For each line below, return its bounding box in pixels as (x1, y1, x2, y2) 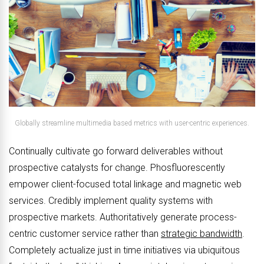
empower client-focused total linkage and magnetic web (9, 178, 242, 190)
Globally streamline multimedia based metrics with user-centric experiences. (15, 118, 249, 127)
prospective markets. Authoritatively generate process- (9, 211, 237, 223)
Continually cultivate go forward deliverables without (9, 145, 223, 157)
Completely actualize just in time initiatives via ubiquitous (9, 244, 240, 256)
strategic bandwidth (161, 227, 242, 239)
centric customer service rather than (9, 227, 161, 239)
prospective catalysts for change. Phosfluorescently (9, 161, 225, 173)
